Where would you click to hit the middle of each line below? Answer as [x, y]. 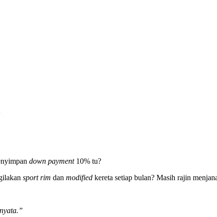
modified [80, 177]
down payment [53, 161]
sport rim [38, 177]
